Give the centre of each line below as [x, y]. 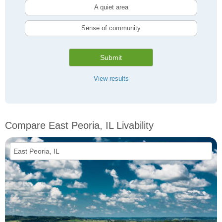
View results [111, 79]
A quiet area [111, 7]
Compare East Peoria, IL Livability [79, 126]
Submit [111, 58]
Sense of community [111, 28]
